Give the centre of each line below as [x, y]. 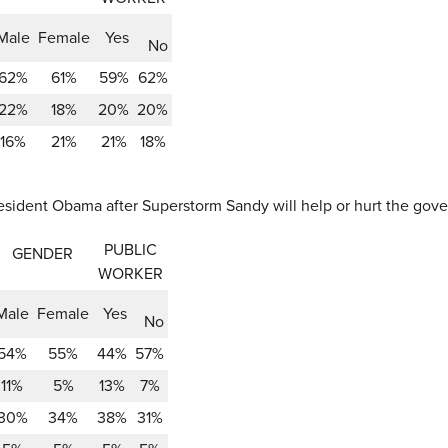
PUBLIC [130, 249]
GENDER [42, 253]
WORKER [130, 273]
